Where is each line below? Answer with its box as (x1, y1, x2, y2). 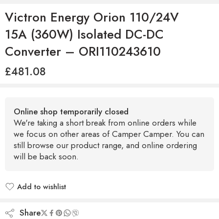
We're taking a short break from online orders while (14, 117, 197, 129)
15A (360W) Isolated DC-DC (5, 25, 164, 44)
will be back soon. (14, 151, 79, 162)
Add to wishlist (17, 181, 66, 192)
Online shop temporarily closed (14, 106, 129, 117)
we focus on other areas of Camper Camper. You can (14, 128, 204, 140)
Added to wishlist (17, 193, 75, 204)
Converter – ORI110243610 (5, 43, 161, 61)
